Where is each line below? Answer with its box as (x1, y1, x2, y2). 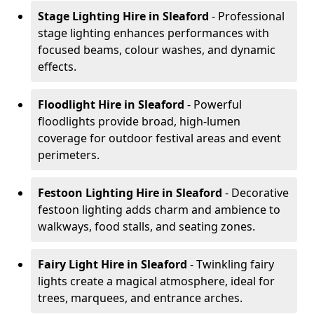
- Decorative (225, 185, 289, 200)
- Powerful (187, 97, 242, 112)
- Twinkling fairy (190, 257, 274, 272)
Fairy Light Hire (38, 257, 124, 272)
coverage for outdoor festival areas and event (38, 130, 281, 146)
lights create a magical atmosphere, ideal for (38, 273, 275, 289)
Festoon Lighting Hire (38, 185, 159, 200)
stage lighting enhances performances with (38, 25, 269, 41)
